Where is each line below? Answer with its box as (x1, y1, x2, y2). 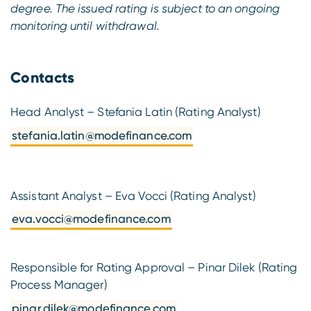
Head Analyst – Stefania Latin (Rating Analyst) (10, 105, 261, 119)
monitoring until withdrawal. (10, 18, 160, 33)
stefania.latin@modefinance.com (12, 128, 192, 142)
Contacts (10, 68, 75, 87)
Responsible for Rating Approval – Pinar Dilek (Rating (10, 260, 298, 275)
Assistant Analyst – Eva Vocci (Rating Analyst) (10, 188, 256, 203)
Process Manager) (10, 278, 108, 292)
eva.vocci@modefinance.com (12, 212, 171, 226)
